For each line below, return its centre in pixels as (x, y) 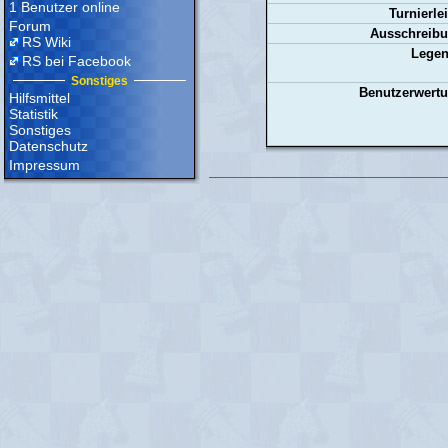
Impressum (44, 165)
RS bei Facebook (76, 61)
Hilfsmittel (39, 98)
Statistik (33, 114)
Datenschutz (48, 146)
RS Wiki (46, 42)
